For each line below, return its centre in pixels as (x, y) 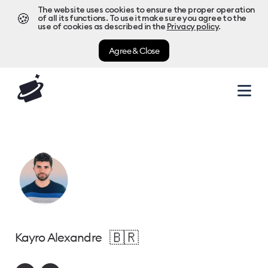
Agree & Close (134, 51)
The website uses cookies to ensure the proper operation (146, 10)
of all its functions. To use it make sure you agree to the (142, 19)
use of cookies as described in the (102, 27)
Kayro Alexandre (58, 237)
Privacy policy (193, 27)
